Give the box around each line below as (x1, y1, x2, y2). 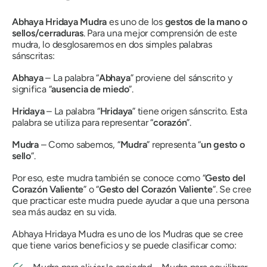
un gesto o (200, 139, 245, 150)
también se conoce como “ (92, 172, 206, 184)
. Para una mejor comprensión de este (83, 27, 237, 39)
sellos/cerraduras (12, 27, 83, 39)
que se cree (193, 228, 243, 240)
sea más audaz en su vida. (12, 206, 116, 218)
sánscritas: (12, 50, 55, 61)
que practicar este (12, 195, 89, 206)
